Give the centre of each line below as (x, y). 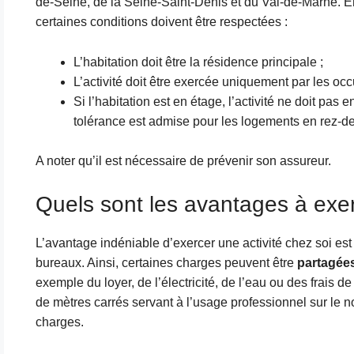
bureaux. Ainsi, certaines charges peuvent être (166, 262)
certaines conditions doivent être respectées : (161, 22)
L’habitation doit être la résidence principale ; (198, 62)
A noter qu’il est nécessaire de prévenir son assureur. (183, 161)
